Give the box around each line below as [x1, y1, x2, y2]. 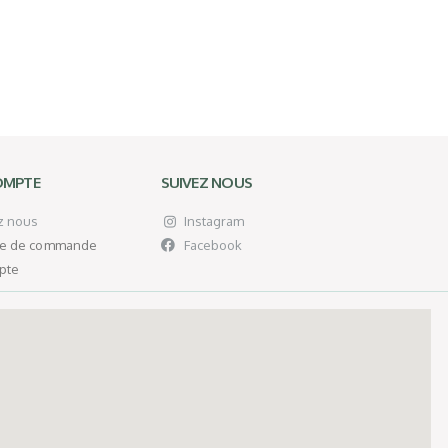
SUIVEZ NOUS [161, 172, 252, 193]
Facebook [183, 237, 243, 254]
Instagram [183, 213, 245, 230]
